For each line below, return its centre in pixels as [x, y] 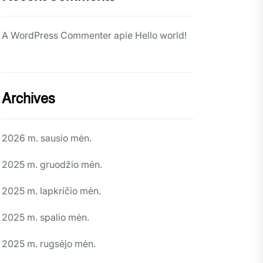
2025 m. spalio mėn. [45, 217]
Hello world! [161, 35]
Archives [28, 98]
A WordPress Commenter [57, 35]
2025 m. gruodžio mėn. [52, 164]
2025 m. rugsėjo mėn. [49, 244]
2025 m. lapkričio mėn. [51, 191]
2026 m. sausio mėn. [47, 138]
